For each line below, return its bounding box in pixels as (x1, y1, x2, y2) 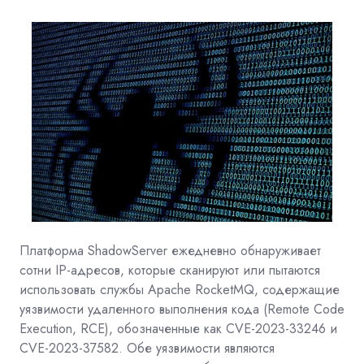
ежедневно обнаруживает (171, 240, 321, 260)
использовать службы (19, 279, 144, 299)
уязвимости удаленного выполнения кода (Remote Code (19, 299, 344, 318)
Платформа (19, 240, 84, 260)
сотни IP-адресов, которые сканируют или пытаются (19, 260, 320, 279)
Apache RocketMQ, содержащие (148, 279, 340, 299)
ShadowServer (88, 240, 167, 260)
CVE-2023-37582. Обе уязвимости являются (19, 338, 275, 357)
